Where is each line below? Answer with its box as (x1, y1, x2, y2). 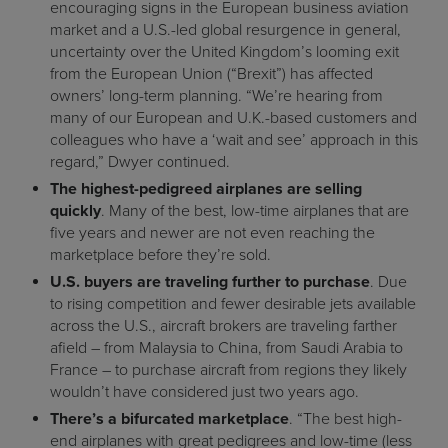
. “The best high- (289, 409, 402, 429)
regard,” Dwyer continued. (50, 152, 230, 172)
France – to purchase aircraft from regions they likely (50, 360, 407, 380)
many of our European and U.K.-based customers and (50, 108, 417, 128)
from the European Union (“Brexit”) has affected (50, 64, 373, 84)
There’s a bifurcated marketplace (50, 409, 289, 429)
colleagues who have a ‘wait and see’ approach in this (50, 130, 418, 150)
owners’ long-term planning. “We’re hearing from (50, 86, 383, 106)
